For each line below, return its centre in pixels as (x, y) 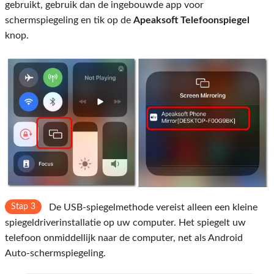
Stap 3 (23, 207)
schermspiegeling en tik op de (69, 20)
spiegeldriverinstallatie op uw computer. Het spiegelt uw (125, 223)
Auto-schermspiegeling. (55, 254)
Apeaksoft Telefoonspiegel (191, 20)
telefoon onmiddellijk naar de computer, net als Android (124, 238)
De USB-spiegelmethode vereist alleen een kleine (152, 208)
